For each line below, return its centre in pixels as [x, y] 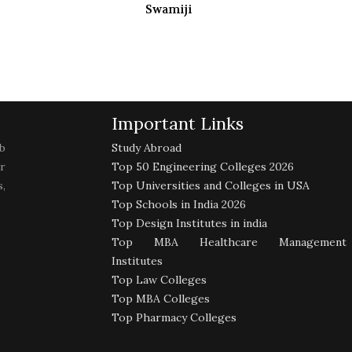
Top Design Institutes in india [190, 224]
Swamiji [168, 10]
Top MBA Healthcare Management [229, 242]
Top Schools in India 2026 [179, 205]
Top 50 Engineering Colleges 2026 [203, 167]
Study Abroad [147, 148]
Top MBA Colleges [161, 299]
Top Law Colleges [159, 280]
